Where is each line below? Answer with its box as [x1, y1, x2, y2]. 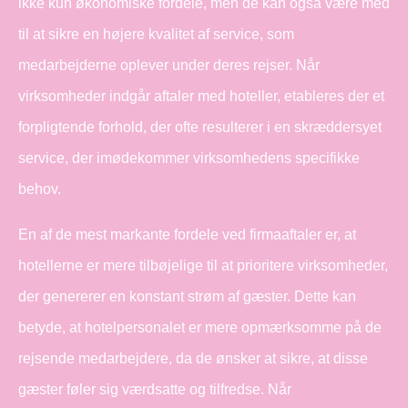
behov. [18, 180, 61, 197]
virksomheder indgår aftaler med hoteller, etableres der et [18, 87, 384, 104]
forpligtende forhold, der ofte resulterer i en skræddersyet [18, 118, 382, 135]
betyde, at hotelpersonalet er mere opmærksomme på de [18, 319, 382, 335]
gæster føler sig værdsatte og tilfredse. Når [18, 381, 291, 397]
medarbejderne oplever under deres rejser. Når [18, 56, 320, 73]
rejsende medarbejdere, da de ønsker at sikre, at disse [18, 350, 368, 366]
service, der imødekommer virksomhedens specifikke [18, 149, 360, 166]
